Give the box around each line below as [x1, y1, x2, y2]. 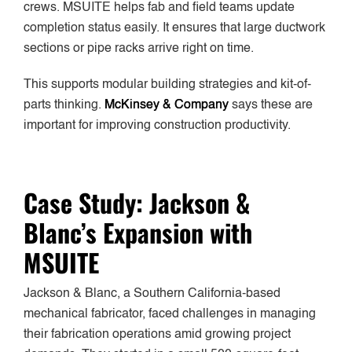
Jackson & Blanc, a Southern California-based [24, 288, 280, 301]
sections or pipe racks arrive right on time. [24, 42, 254, 56]
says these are [229, 99, 313, 112]
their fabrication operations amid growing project [24, 328, 291, 342]
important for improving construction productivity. [24, 119, 291, 133]
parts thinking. [24, 99, 104, 112]
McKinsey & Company [104, 99, 229, 112]
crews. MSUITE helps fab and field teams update [24, 2, 295, 15]
